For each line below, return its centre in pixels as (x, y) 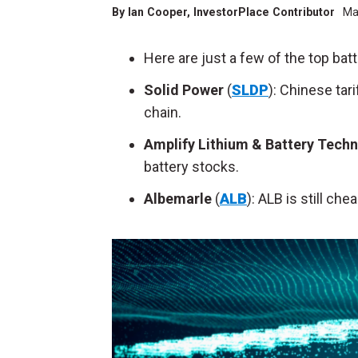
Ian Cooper (157, 12)
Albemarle (179, 199)
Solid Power (185, 90)
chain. (163, 112)
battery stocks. (191, 167)
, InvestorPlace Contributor (263, 12)
